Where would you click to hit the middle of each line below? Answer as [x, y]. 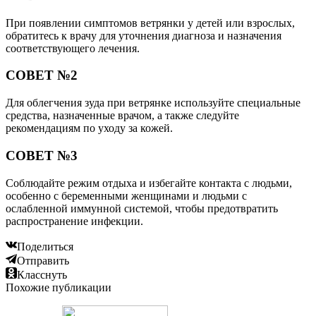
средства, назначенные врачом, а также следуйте [122, 116]
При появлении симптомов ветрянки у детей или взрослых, [150, 23]
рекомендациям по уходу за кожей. [89, 128]
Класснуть [42, 274]
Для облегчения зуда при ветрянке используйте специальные [153, 103]
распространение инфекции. [74, 221]
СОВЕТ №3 [42, 155]
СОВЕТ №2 [42, 75]
